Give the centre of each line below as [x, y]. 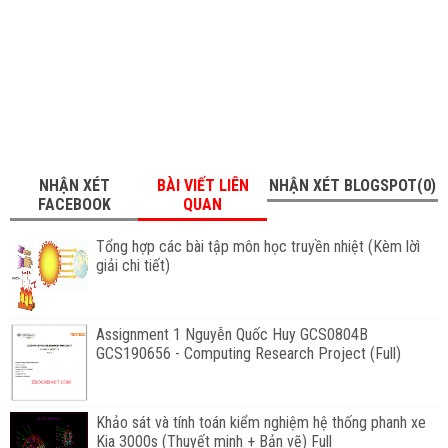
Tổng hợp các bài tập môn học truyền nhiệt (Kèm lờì [257, 246]
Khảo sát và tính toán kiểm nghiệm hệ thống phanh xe [260, 422]
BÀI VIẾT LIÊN [202, 185]
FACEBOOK [74, 204]
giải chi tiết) [132, 265]
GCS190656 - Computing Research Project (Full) [248, 353]
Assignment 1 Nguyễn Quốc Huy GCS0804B [231, 334]
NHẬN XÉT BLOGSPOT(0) [352, 185]
